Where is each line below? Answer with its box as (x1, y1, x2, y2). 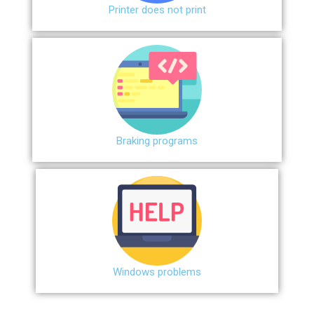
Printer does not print (108, 3, 206, 16)
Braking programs (116, 134, 198, 147)
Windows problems (113, 265, 201, 278)
